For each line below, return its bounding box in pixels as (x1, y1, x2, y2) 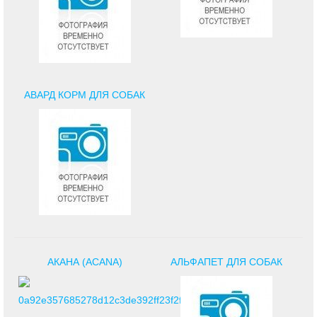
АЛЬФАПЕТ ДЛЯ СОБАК (170, 255, 282, 267)
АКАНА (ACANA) (47, 255, 122, 267)
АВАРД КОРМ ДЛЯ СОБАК (24, 88, 146, 100)
